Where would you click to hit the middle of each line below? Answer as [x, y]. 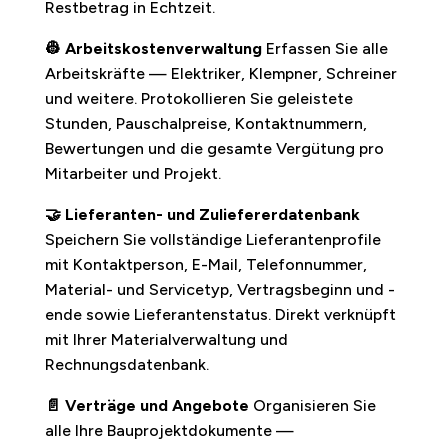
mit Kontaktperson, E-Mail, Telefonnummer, [205, 264]
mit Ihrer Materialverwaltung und [166, 339]
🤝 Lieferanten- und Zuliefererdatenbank [202, 214]
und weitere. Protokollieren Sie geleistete [198, 98]
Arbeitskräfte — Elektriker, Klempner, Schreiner [220, 73]
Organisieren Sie [312, 405]
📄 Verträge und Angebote [146, 405]
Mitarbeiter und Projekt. [132, 173]
